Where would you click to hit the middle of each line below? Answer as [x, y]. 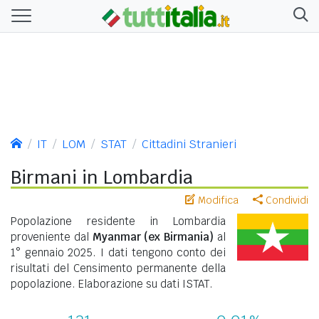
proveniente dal [52, 236]
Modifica [217, 200]
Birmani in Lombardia [102, 177]
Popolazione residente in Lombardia [118, 221]
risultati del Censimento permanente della [118, 268]
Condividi [286, 200]
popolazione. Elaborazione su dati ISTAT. [112, 283]
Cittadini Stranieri [189, 144]
